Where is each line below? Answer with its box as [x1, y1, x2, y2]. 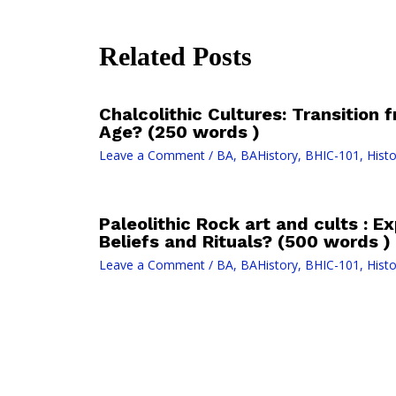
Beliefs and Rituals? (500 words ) [99, 231, 391, 253]
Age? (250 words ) [99, 121, 260, 143]
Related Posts [99, 42, 252, 72]
